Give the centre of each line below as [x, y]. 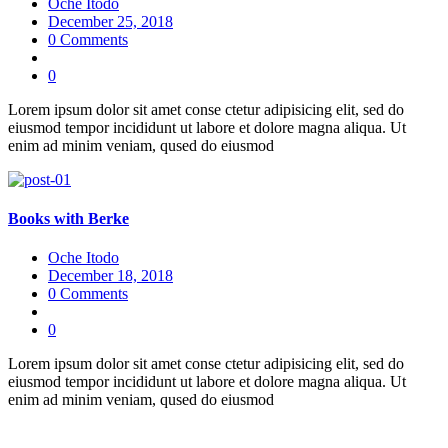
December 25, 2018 [110, 21]
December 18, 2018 [110, 276]
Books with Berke [68, 219]
